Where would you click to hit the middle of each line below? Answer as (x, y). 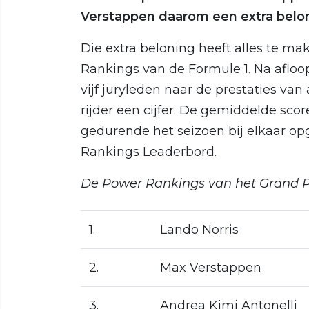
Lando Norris (199, 229)
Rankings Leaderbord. (149, 151)
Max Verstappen (211, 267)
